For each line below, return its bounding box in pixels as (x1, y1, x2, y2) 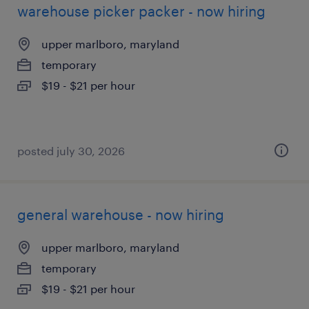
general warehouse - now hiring (17, 206, 224, 223)
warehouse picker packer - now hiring (17, 3, 266, 19)
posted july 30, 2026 (17, 144, 125, 157)
